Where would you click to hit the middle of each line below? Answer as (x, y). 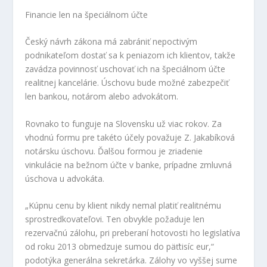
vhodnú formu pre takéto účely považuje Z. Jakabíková (130, 137)
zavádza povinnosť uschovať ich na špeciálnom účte (125, 69)
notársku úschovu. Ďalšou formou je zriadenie (114, 151)
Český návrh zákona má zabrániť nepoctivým (111, 42)
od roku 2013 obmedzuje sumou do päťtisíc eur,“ (120, 247)
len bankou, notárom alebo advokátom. (102, 97)
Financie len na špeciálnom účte (87, 14)
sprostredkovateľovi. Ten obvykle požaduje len (115, 219)
